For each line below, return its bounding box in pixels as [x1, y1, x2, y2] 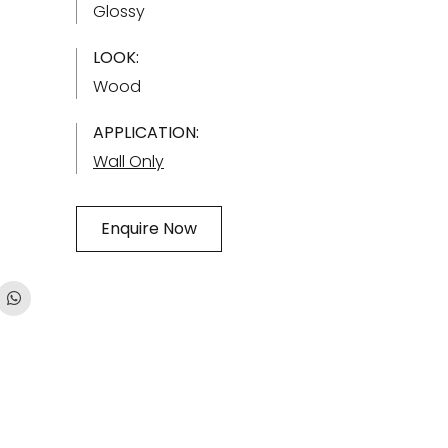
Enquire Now [101, 217, 197, 240]
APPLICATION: [93, 121, 199, 144]
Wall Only [93, 150, 164, 173]
